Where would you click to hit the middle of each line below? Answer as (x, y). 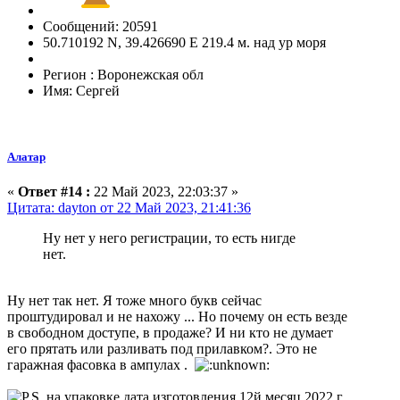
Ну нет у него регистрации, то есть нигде (169, 237)
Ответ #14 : (54, 191)
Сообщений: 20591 (100, 27)
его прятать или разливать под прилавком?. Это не (162, 348)
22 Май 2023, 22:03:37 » (164, 191)
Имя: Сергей (81, 91)
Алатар (26, 156)
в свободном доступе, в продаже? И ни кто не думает (170, 332)
